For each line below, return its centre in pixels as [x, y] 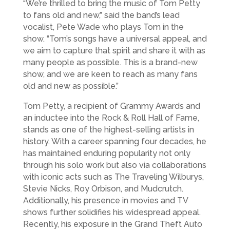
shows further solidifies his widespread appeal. [112, 213]
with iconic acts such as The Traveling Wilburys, [113, 177]
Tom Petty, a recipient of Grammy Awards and [111, 106]
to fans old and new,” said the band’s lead [101, 15]
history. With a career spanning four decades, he [114, 142]
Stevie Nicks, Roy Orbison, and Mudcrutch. [103, 189]
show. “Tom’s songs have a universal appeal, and [115, 39]
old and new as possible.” [71, 86]
